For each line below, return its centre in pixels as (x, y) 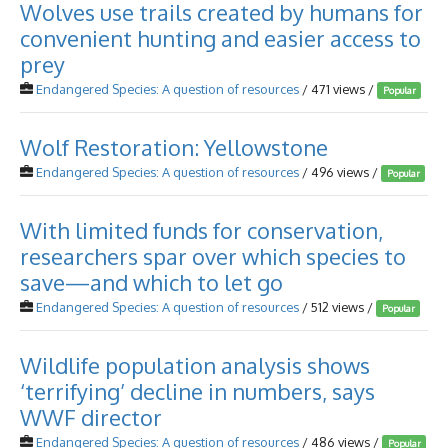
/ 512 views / (337, 307)
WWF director (91, 417)
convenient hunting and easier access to (220, 38)
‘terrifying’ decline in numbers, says (197, 391)
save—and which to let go (151, 282)
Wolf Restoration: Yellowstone (174, 147)
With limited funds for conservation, (201, 230)
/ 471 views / (338, 89)
